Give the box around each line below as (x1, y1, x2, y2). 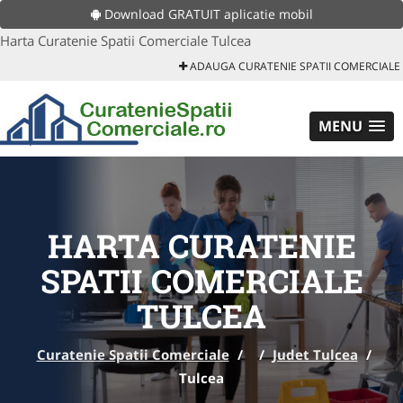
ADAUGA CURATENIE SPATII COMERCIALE (187, 58, 400, 74)
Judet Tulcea (272, 345, 358, 363)
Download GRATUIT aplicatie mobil (100, 5, 313, 22)
